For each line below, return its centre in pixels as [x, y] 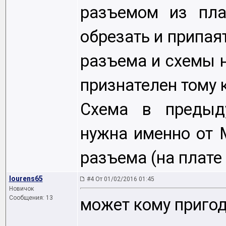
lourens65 [26, 179]
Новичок [21, 189]
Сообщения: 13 [31, 198]
